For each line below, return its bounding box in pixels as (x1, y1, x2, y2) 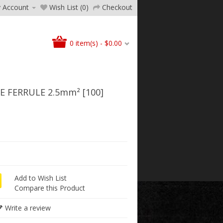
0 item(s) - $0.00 (70, 38, 122, 48)
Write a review (4, 203, 51, 213)
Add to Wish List (14, 173, 67, 183)
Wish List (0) (49, 2, 89, 12)
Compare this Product (14, 183, 85, 193)
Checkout (102, 2, 132, 12)
